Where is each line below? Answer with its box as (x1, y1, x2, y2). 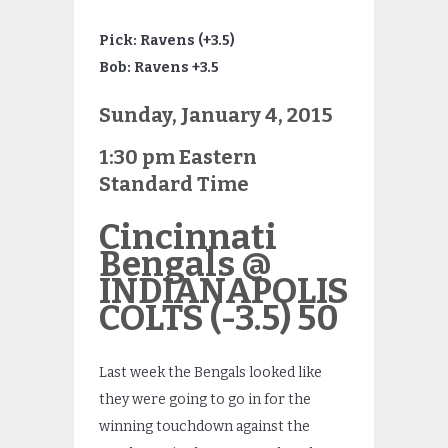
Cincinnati (99, 216, 277, 259)
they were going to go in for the (99, 390, 311, 408)
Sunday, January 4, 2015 (99, 103, 333, 128)
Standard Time (99, 172, 249, 197)
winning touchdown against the (99, 417, 310, 435)
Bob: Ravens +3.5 (99, 59, 219, 77)
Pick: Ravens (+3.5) (99, 32, 235, 50)
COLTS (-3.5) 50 (99, 297, 339, 340)
